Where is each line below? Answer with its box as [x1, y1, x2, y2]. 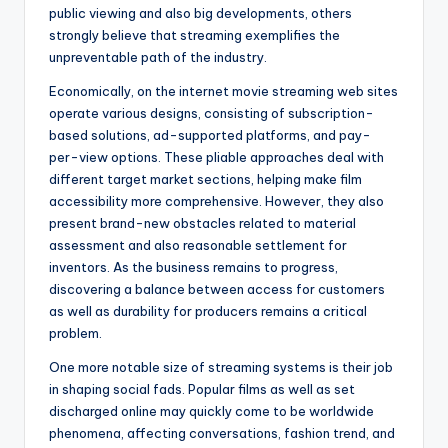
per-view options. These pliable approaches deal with [49, 149, 384, 166]
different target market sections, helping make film [49, 171, 362, 188]
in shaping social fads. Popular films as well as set [49, 381, 355, 398]
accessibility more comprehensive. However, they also [49, 193, 384, 210]
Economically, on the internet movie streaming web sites [49, 83, 398, 100]
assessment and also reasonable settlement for [49, 237, 347, 254]
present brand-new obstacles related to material [49, 215, 356, 232]
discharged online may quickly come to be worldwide [49, 403, 374, 420]
